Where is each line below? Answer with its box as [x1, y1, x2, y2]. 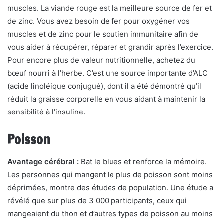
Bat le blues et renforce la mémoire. [79, 157, 207, 166]
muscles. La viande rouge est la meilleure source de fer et [7, 3, 212, 13]
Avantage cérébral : [7, 157, 79, 166]
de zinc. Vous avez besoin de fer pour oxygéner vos [7, 16, 190, 26]
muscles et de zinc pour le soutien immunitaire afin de [7, 29, 198, 39]
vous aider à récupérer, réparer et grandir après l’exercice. [7, 42, 213, 52]
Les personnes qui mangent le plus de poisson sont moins [7, 170, 213, 179]
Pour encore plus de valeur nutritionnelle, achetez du [7, 55, 195, 65]
